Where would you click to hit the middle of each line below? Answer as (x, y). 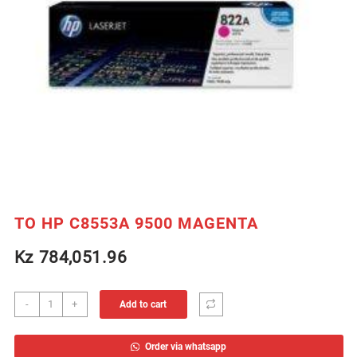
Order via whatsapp (185, 347)
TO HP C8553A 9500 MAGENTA (136, 224)
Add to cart (143, 305)
